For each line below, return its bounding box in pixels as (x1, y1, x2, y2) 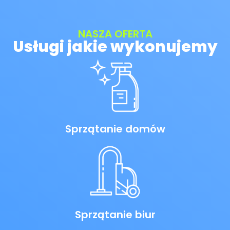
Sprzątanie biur (74, 207, 156, 222)
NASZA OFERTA (78, 27, 152, 42)
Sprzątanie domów (65, 122, 165, 137)
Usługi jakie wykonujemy (12, 36, 218, 58)
